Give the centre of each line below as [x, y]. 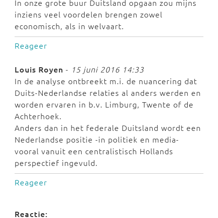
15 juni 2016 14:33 [108, 69]
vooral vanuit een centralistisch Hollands [94, 151]
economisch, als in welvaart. [69, 26]
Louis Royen [39, 69]
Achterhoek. [38, 116]
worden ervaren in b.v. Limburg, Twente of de [104, 104]
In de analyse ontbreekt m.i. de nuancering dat [106, 81]
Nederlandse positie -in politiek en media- [97, 139]
